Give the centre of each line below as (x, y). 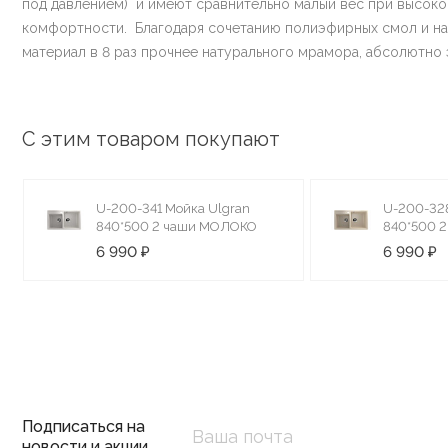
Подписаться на (83, 427)
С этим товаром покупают (151, 138)
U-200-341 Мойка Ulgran (173, 208)
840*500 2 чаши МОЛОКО (176, 226)
